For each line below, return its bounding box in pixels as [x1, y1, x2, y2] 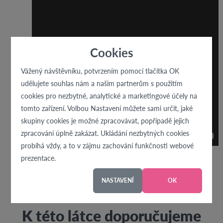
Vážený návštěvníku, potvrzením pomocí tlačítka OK [21, 67, 180, 75]
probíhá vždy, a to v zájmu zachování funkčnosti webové [21, 141, 194, 150]
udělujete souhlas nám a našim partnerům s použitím [21, 79, 183, 88]
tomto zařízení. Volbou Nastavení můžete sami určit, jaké [21, 104, 193, 112]
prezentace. [21, 154, 56, 162]
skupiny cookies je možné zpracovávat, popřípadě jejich [21, 116, 190, 125]
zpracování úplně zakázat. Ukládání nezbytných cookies [21, 129, 190, 137]
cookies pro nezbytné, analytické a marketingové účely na [21, 92, 198, 100]
